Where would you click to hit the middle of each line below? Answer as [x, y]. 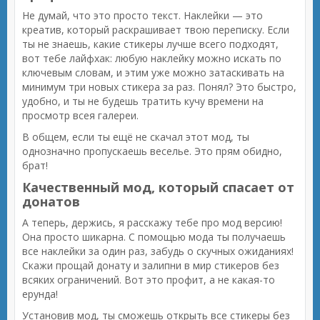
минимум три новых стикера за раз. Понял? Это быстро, [159, 87]
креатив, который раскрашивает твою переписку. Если [156, 30]
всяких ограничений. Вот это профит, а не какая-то [149, 280]
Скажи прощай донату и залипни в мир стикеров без [151, 265]
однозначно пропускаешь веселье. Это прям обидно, [152, 151]
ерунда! [40, 294]
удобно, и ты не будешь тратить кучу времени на [143, 101]
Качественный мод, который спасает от [158, 187]
